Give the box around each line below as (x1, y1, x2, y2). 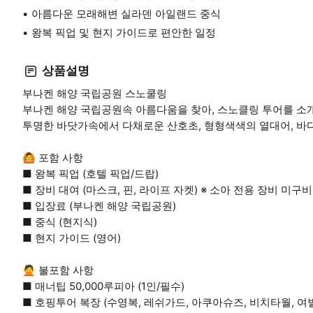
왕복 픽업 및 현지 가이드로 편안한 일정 (31, 25, 216, 39)
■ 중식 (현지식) (22, 214, 97, 228)
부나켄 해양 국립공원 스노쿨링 (22, 86, 167, 100)
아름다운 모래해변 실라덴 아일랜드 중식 (31, 6, 221, 20)
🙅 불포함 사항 (22, 263, 94, 277)
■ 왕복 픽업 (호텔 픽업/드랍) (22, 166, 159, 180)
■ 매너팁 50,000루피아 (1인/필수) (22, 279, 184, 293)
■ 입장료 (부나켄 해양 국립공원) (22, 198, 176, 212)
